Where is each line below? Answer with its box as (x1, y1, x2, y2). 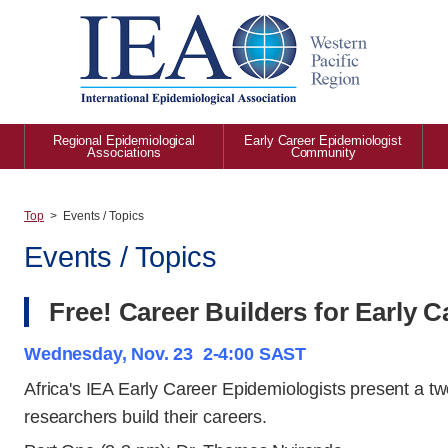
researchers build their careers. (24, 406, 267, 427)
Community (290, 144, 356, 160)
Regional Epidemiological (52, 132, 195, 148)
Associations (87, 144, 161, 160)
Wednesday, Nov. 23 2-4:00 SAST (24, 343, 307, 364)
